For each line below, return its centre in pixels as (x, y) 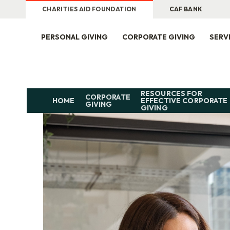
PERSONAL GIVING (74, 37)
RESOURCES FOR (171, 93)
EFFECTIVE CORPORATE (184, 101)
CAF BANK (186, 9)
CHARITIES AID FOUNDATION (89, 9)
